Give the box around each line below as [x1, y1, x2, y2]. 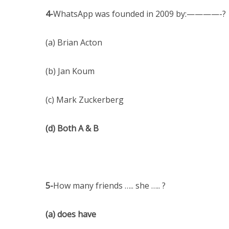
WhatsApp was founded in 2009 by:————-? [53, 8, 226, 19]
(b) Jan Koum [45, 65, 95, 77]
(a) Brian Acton [45, 37, 102, 48]
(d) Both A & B [45, 123, 99, 134]
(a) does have [45, 209, 96, 220]
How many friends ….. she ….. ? [53, 180, 166, 191]
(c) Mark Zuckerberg [45, 94, 124, 105]
